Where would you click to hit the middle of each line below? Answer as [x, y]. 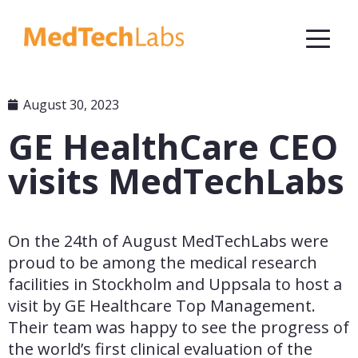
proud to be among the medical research [163, 263]
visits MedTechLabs [176, 181]
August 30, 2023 [71, 105]
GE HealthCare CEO [173, 146]
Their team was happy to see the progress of [179, 327]
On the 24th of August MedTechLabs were [168, 241]
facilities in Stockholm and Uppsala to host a [175, 284]
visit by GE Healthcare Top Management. [162, 306]
